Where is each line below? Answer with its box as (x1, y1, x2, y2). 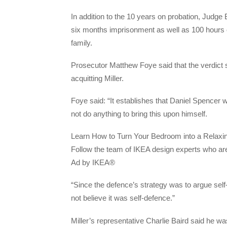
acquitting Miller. (71, 73, 124, 83)
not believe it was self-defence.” (71, 194, 175, 203)
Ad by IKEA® (71, 158, 115, 167)
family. (71, 38, 92, 47)
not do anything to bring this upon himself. (71, 109, 207, 118)
